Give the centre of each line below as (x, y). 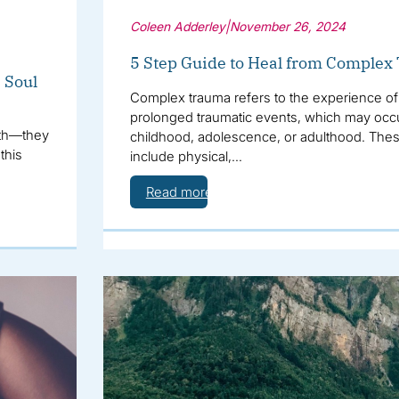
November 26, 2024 (287, 27)
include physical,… (186, 157)
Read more (179, 192)
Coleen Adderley (177, 27)
